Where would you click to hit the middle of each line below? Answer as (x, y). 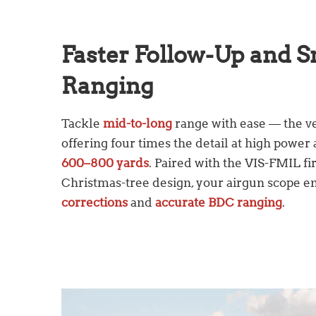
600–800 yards (105, 163)
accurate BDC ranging (217, 202)
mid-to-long (138, 123)
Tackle (82, 123)
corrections (95, 202)
